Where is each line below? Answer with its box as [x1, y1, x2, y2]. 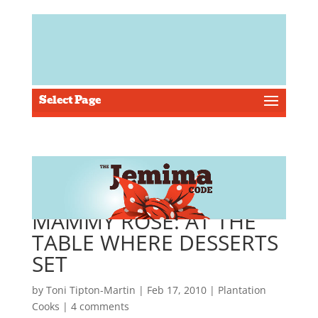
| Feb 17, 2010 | [135, 283, 218, 297]
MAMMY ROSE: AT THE [31, 207, 256, 236]
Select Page [38, 92, 101, 108]
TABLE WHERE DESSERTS [31, 228, 278, 257]
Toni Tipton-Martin [45, 283, 136, 297]
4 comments [70, 300, 129, 313]
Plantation [217, 283, 266, 297]
